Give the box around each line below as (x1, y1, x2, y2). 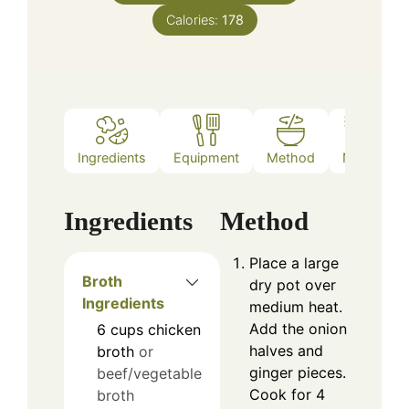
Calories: (165, 12, 222, 28)
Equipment (173, 149, 239, 165)
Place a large (249, 254, 339, 273)
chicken (148, 320, 201, 340)
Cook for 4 (249, 385, 325, 404)
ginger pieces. (249, 363, 346, 383)
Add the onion (249, 320, 347, 339)
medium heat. (249, 298, 342, 317)
